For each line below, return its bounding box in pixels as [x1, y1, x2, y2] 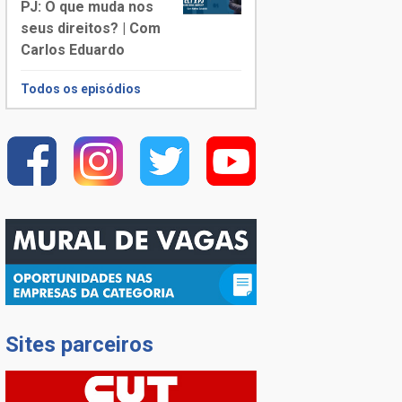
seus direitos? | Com [21, 19, 161, 37]
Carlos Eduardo [21, 40, 125, 58]
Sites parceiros [5, 332, 153, 358]
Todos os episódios [21, 81, 141, 96]
